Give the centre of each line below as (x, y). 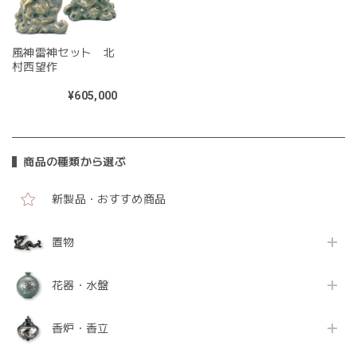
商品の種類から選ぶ (75, 162)
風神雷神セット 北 (63, 53)
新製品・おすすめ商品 (109, 200)
